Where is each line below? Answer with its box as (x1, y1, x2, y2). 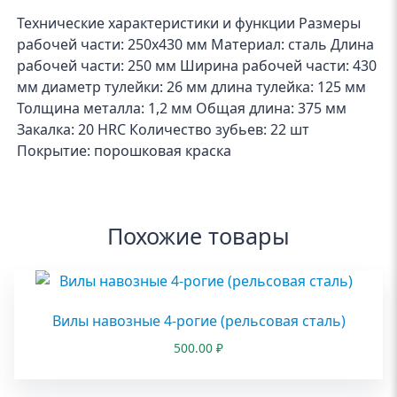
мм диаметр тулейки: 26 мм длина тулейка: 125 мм (17, 77, 367, 97)
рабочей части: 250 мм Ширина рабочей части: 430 (17, 56, 378, 76)
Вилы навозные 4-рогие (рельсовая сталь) (51, 311, 346, 331)
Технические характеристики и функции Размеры (17, 13, 362, 34)
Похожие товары (107, 221, 290, 252)
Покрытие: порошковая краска (17, 141, 232, 161)
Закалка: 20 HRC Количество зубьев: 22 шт (17, 120, 310, 140)
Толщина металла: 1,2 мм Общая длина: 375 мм (17, 98, 347, 119)
